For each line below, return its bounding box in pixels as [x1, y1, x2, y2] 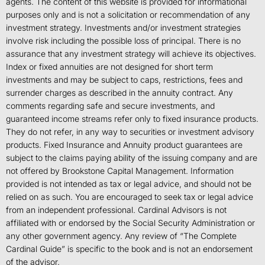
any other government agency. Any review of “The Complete [6, 231, 237, 241]
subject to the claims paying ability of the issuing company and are [6, 153, 257, 163]
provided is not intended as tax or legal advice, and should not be [6, 179, 251, 189]
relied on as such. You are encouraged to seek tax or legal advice [6, 192, 253, 202]
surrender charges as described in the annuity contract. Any [6, 88, 233, 98]
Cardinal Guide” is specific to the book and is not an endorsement [6, 244, 253, 254]
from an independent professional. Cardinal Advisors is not [6, 205, 227, 215]
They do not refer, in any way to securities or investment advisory [6, 127, 254, 137]
